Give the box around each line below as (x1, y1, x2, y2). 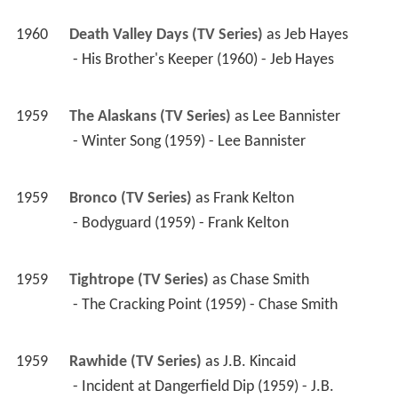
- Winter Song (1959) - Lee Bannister (72, 133, 309, 151)
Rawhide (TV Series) (68, 354, 202, 371)
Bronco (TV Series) (68, 190, 192, 208)
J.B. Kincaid (222, 354, 296, 371)
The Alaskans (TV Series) (68, 108, 231, 126)
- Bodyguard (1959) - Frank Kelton (72, 215, 292, 233)
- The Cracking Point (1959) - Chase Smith (72, 297, 341, 314)
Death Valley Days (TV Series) (68, 27, 263, 44)
